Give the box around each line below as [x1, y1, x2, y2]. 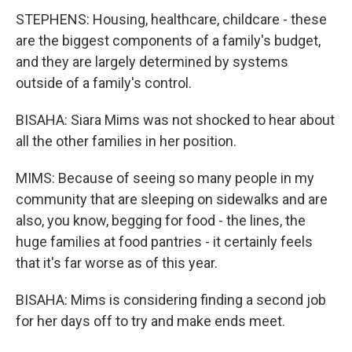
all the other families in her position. [16, 133, 236, 149]
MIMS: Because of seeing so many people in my [16, 170, 314, 186]
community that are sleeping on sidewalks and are [16, 191, 328, 207]
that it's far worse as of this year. [16, 255, 218, 271]
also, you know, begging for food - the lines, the [16, 212, 306, 229]
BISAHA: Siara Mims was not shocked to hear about [16, 112, 335, 128]
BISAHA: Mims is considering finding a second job [16, 291, 326, 308]
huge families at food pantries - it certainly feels [16, 233, 313, 250]
